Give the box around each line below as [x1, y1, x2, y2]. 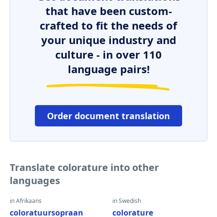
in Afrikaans [10, 197, 42, 205]
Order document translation [47, 110, 170, 122]
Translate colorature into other [10, 161, 159, 174]
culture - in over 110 [55, 47, 162, 62]
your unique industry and [41, 32, 176, 47]
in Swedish [112, 197, 141, 205]
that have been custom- [45, 3, 172, 18]
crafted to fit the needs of [40, 18, 177, 32]
